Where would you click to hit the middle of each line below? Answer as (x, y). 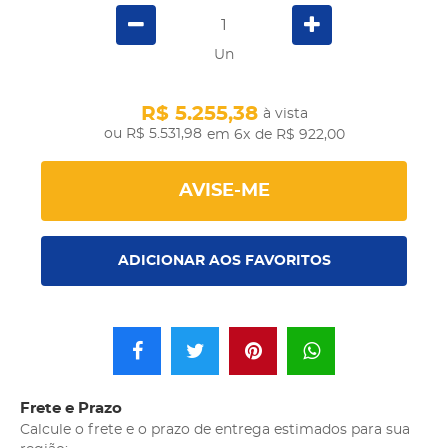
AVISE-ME (224, 191)
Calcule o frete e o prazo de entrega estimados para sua (215, 429)
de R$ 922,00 (299, 135)
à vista (285, 114)
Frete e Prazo (71, 408)
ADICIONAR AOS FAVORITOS (224, 260)
